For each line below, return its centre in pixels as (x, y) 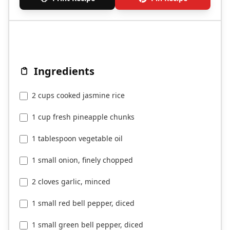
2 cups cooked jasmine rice (78, 95)
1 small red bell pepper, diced (83, 203)
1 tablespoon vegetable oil (77, 139)
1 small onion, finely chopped (82, 160)
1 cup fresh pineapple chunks (83, 117)
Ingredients (64, 71)
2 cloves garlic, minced (71, 182)
